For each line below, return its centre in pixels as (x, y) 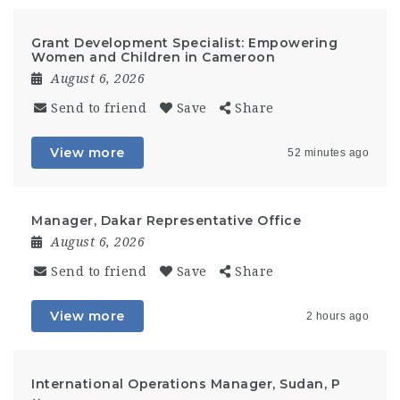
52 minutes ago (328, 153)
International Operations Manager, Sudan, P (186, 384)
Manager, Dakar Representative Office (166, 221)
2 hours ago (337, 316)
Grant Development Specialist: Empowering (184, 43)
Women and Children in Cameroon (153, 57)
